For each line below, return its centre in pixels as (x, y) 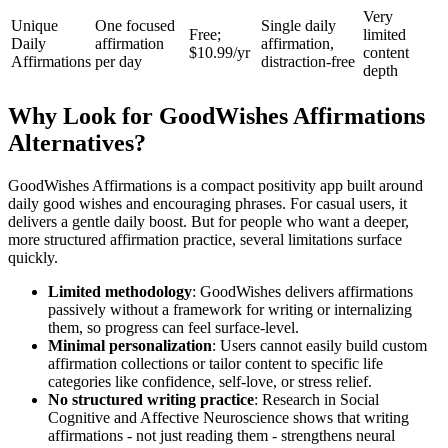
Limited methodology (120, 292)
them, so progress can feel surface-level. (173, 328)
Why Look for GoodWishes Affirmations (216, 116)
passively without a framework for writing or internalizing (230, 310)
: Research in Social (316, 400)
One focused (135, 26)
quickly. (33, 258)
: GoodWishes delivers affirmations (302, 292)
